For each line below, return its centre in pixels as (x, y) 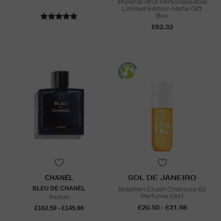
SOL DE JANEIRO (162, 177)
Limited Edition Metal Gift (162, 8)
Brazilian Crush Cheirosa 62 (162, 189)
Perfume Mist (162, 196)
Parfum (59, 197)
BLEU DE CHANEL (59, 188)
